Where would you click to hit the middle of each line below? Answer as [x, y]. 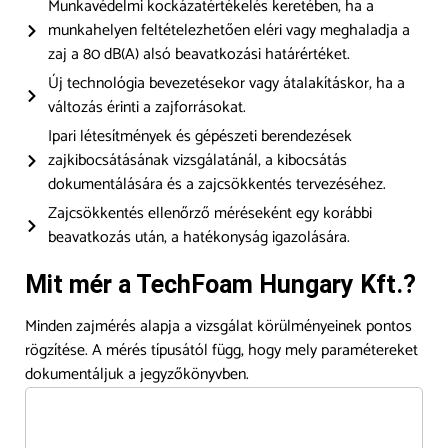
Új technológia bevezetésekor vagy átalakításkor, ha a [226, 83]
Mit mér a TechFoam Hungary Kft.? [220, 284]
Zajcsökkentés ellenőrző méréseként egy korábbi [209, 213]
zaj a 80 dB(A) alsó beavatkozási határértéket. [198, 54]
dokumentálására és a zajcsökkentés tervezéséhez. [216, 184]
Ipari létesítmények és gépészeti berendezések [199, 136]
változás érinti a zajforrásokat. [146, 107]
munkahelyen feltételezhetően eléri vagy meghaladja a [228, 30]
